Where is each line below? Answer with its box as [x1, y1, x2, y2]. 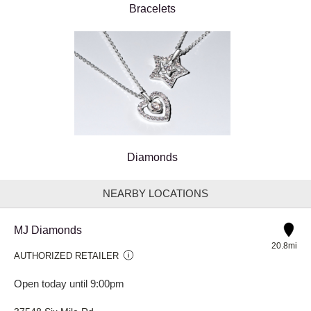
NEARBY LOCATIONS [103, 187, 208, 199]
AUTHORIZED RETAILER [14, 250, 119, 261]
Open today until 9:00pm [14, 277, 124, 289]
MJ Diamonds [14, 224, 82, 236]
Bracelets [128, 2, 176, 15]
